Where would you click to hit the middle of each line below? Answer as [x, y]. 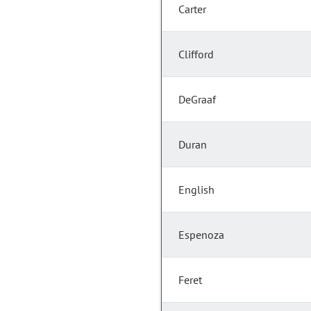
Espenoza [201, 235]
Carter [192, 9]
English [196, 190]
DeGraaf [197, 100]
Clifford [196, 54]
